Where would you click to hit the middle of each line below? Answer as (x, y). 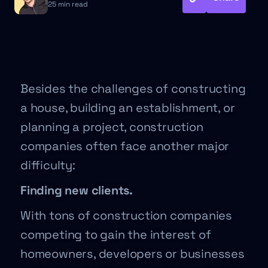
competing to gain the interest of (116, 234)
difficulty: (48, 165)
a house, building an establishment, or (128, 108)
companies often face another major (125, 146)
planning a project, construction (112, 127)
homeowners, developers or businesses (133, 254)
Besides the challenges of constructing (133, 89)
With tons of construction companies (126, 215)
